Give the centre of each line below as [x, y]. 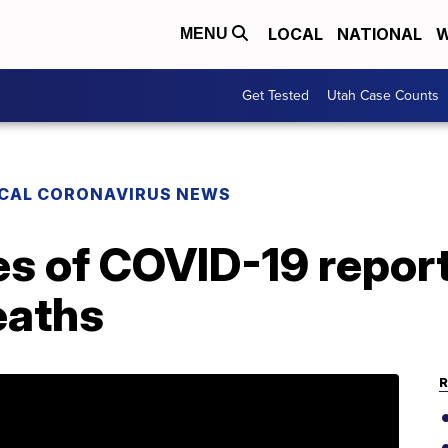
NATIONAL [379, 34]
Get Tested [275, 95]
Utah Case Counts [383, 95]
